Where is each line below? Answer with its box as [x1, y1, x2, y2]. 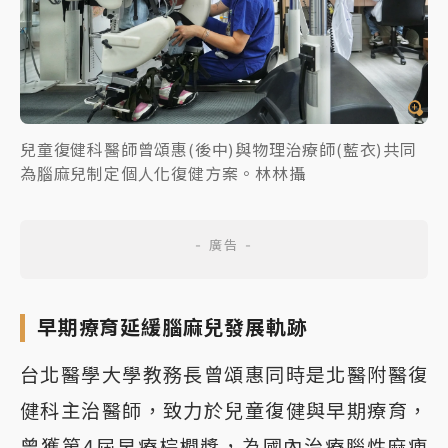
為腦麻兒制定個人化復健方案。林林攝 [20, 163, 306, 184]
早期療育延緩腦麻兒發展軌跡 [37, 315, 308, 340]
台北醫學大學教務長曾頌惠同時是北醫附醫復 [20, 362, 428, 387]
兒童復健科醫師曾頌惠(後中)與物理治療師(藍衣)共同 [20, 139, 417, 160]
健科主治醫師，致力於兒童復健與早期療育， [20, 398, 428, 423]
